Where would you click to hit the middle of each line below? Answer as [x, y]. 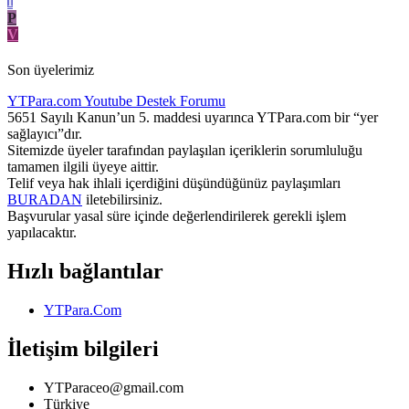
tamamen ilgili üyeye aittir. [83, 167]
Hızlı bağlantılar [85, 272]
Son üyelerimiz [51, 70]
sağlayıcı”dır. [45, 134]
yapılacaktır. [42, 233]
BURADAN [45, 200]
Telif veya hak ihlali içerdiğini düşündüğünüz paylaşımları [174, 184]
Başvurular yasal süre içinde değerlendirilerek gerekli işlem [177, 216]
